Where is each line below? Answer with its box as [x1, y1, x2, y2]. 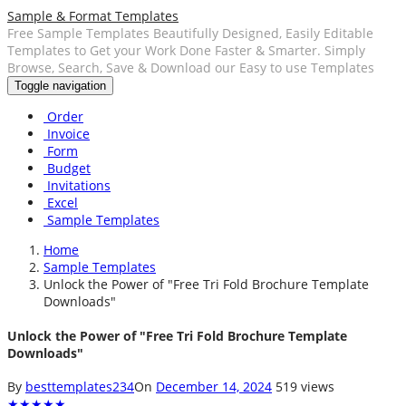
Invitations [43, 177, 111, 194]
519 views [275, 378, 334, 396]
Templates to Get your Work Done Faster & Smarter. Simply [7, 42, 365, 59]
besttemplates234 [25, 378, 134, 396]
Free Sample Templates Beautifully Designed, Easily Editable [7, 24, 373, 42]
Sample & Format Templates [7, 7, 179, 24]
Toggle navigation [14, 79, 106, 92]
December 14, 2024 [156, 378, 272, 396]
